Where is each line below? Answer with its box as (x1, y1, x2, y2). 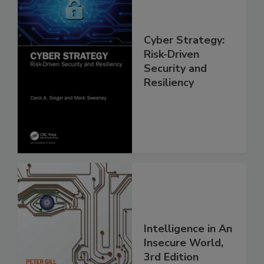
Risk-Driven (144, 47, 199, 61)
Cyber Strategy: (144, 32, 225, 47)
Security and (144, 61, 207, 75)
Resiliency (144, 75, 194, 90)
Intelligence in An (144, 221, 232, 236)
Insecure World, (144, 235, 223, 250)
